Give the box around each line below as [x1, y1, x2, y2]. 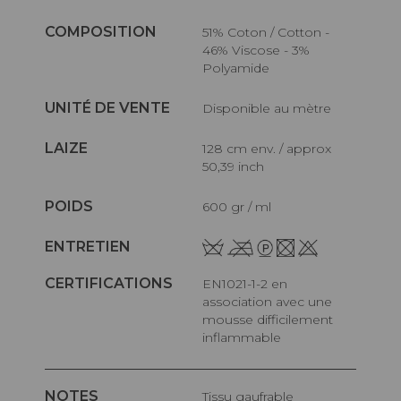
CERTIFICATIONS [45, 275, 173, 293]
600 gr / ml [209, 198, 272, 215]
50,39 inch [202, 158, 265, 175]
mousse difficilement [202, 311, 334, 328]
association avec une [202, 294, 333, 311]
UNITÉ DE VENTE [45, 98, 170, 116]
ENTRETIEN [45, 237, 131, 255]
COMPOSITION [45, 22, 157, 40]
